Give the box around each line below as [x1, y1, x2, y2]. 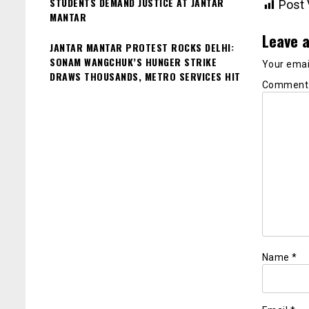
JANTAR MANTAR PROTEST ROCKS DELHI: [50, 39, 234, 54]
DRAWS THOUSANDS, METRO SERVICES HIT [50, 68, 241, 83]
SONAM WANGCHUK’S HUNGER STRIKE [50, 54, 217, 69]
